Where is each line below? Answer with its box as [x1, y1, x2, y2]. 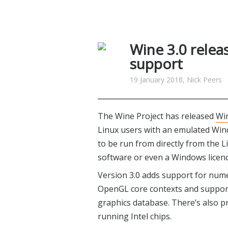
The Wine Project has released [98, 110, 216, 122]
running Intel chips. [98, 211, 172, 222]
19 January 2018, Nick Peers [130, 75, 222, 84]
